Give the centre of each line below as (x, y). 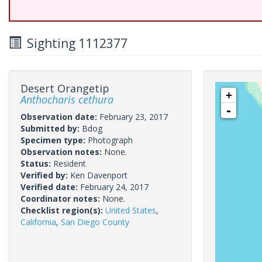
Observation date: (60, 117)
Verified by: (45, 175)
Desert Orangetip (65, 88)
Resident (70, 163)
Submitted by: (51, 128)
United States (131, 210)
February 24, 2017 (114, 187)
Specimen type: (54, 140)
